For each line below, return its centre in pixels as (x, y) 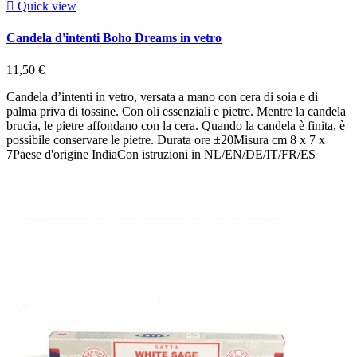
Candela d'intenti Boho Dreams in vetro (114, 38)
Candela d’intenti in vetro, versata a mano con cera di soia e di (162, 96)
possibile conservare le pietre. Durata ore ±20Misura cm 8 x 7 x (166, 139)
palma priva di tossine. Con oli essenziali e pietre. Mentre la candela (176, 111)
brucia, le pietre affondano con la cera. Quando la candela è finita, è (176, 125)
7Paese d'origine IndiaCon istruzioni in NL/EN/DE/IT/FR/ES (161, 154)
